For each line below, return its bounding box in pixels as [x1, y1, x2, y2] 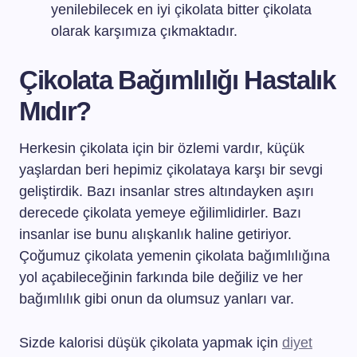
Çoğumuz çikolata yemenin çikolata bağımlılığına [19, 248, 330, 264]
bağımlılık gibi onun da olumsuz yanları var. [19, 291, 294, 307]
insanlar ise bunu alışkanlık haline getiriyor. [19, 226, 292, 242]
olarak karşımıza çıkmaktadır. [51, 23, 237, 39]
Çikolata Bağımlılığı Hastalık [19, 65, 335, 95]
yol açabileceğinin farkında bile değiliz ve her [19, 269, 303, 285]
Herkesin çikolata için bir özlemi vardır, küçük [19, 140, 304, 156]
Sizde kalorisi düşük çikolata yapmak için [19, 335, 282, 351]
